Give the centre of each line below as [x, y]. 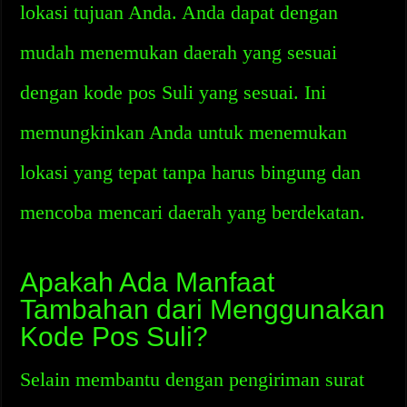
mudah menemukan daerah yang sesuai [179, 52]
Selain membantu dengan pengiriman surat [193, 379]
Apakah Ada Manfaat [148, 282]
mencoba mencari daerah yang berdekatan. [193, 212]
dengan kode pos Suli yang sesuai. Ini [174, 92]
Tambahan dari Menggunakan [203, 309]
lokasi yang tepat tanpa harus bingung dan [191, 172]
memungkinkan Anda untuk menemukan [184, 132]
